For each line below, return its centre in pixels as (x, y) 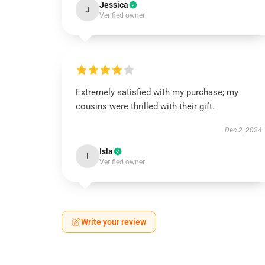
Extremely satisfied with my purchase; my (157, 92)
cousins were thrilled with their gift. (145, 106)
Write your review (114, 222)
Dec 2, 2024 (243, 130)
